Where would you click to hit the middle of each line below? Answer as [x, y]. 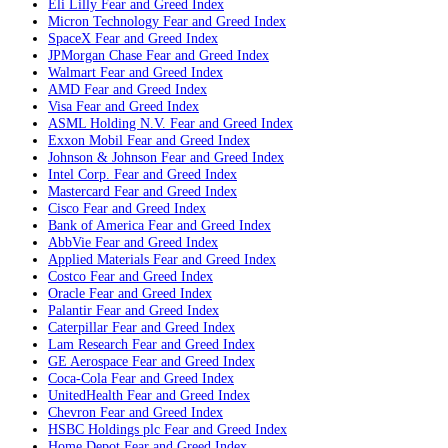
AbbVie [69, 242]
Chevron [72, 412]
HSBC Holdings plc [104, 429]
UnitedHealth [85, 395]
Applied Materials [98, 259]
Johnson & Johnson [102, 157]
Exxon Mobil [85, 140]
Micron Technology [103, 21]
